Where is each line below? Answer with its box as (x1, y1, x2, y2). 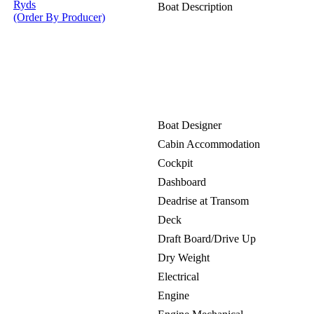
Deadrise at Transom (158, 195, 249, 207)
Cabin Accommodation (158, 138, 260, 150)
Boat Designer (158, 119, 221, 131)
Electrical (158, 271, 199, 282)
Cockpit (158, 157, 193, 169)
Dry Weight (158, 252, 210, 264)
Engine (158, 289, 189, 301)
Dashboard (158, 176, 206, 188)
